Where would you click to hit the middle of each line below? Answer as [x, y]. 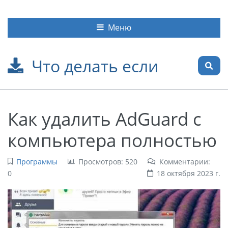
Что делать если [95, 66]
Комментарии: [184, 161]
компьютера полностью [112, 140]
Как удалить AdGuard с [105, 118]
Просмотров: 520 [108, 161]
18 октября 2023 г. [189, 173]
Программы [37, 161]
